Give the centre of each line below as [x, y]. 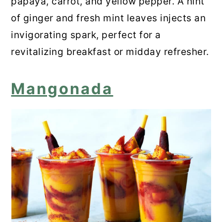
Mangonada [62, 88]
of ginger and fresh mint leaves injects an [109, 18]
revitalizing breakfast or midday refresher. [110, 52]
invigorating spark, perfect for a [86, 35]
